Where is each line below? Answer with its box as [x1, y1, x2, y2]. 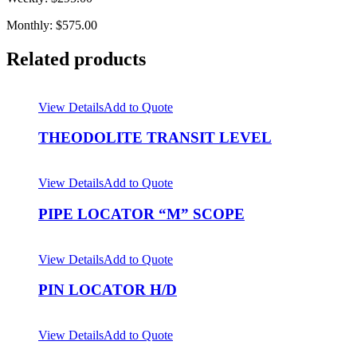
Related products [6, 48, 146, 69]
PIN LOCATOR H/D [38, 281, 177, 299]
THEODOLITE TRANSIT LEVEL [38, 129, 272, 147]
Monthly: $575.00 [6, 18, 97, 32]
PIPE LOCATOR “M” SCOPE [38, 205, 245, 222]
